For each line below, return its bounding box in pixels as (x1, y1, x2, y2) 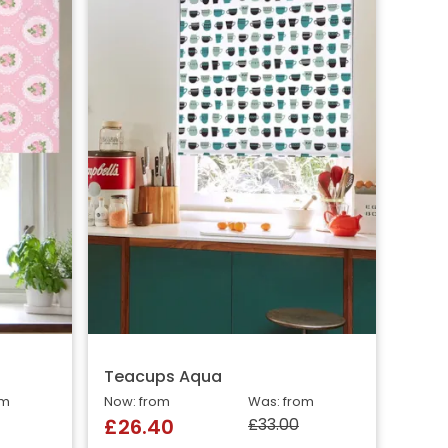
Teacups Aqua (104, 370, 222, 387)
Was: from (248, 396, 314, 410)
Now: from (104, 396, 170, 410)
